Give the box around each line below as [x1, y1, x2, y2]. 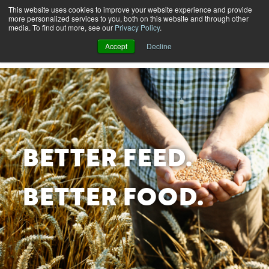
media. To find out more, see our [8, 22, 115, 32]
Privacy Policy [115, 22, 160, 32]
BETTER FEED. [23, 148, 193, 172]
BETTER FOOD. [23, 187, 204, 211]
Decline [147, 41, 172, 51]
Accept [105, 41, 127, 51]
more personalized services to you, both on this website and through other [8, 13, 249, 23]
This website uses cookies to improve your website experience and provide [8, 4, 252, 14]
